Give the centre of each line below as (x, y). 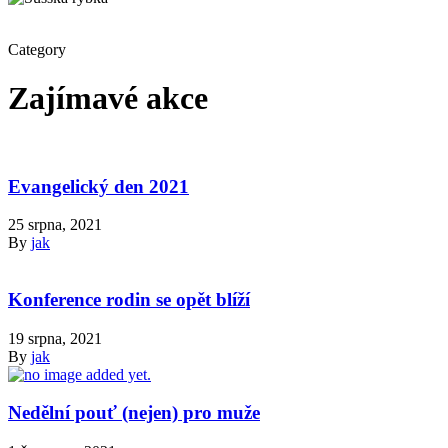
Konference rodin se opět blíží (129, 300)
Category (37, 49)
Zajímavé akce (108, 98)
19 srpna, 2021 (55, 338)
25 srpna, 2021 (55, 225)
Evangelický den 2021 (98, 186)
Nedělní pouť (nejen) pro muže (134, 413)
